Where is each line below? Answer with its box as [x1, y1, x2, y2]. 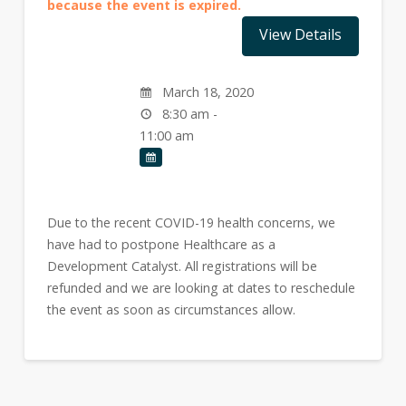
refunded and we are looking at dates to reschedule [46, 278, 355, 296]
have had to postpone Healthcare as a [46, 235, 275, 253]
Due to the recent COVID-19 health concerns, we [46, 213, 335, 231]
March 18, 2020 [158, 82, 254, 101]
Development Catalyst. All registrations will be [46, 256, 317, 275]
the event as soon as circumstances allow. [46, 300, 295, 318]
